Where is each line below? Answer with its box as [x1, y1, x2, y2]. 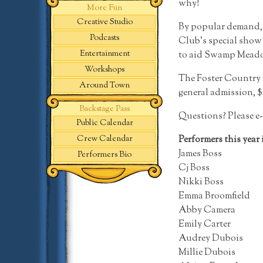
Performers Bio [77, 149, 131, 161]
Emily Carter [178, 217, 231, 231]
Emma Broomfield [178, 189, 250, 203]
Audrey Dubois [178, 231, 243, 245]
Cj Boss [178, 161, 210, 175]
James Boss [178, 147, 222, 161]
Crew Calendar [76, 133, 133, 145]
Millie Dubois [178, 245, 235, 259]
